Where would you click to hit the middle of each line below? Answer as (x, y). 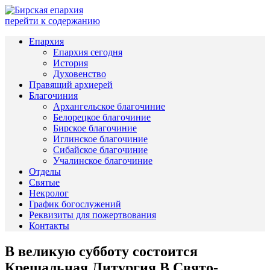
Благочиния (53, 96)
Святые (44, 182)
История (71, 63)
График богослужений (75, 204)
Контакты (49, 226)
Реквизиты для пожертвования (93, 215)
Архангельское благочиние (109, 106)
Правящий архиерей (71, 85)
